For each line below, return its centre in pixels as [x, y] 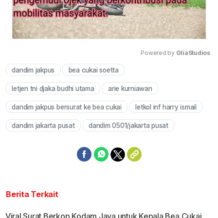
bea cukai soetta [93, 70]
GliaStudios [193, 53]
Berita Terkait [32, 194]
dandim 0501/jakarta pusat [128, 125]
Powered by [158, 53]
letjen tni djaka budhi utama [53, 88]
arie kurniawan [130, 88]
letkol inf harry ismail [166, 107]
